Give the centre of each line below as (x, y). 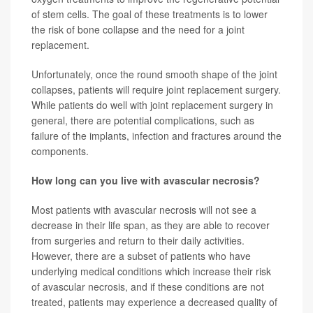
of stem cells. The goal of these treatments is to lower (150, 14)
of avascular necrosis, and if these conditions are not (148, 287)
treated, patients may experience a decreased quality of (154, 302)
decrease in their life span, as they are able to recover (151, 225)
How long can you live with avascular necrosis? (146, 181)
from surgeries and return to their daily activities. (138, 241)
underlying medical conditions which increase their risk (151, 271)
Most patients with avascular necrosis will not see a (144, 210)
